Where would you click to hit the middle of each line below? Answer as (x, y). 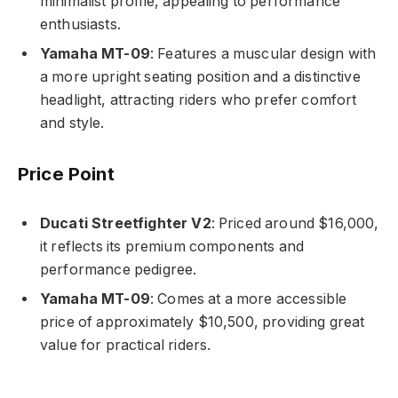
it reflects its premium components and (172, 247)
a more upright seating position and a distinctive (200, 76)
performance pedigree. (119, 270)
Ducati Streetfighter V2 (126, 224)
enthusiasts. (80, 24)
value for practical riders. (126, 346)
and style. (72, 123)
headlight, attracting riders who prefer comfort (199, 99)
